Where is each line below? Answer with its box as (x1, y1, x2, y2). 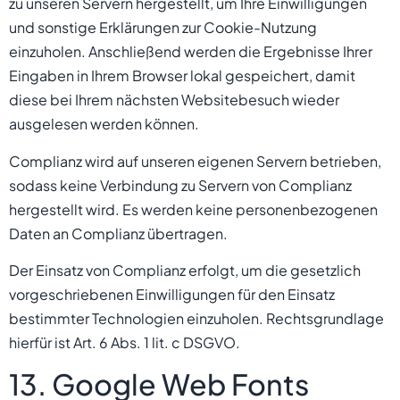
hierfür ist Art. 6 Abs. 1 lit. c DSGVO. (9, 333, 240, 353)
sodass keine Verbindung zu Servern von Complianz (9, 175, 352, 195)
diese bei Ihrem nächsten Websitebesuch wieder (9, 90, 339, 110)
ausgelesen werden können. (9, 114, 199, 134)
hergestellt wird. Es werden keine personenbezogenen (9, 199, 378, 219)
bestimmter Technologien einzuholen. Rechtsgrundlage (9, 309, 384, 329)
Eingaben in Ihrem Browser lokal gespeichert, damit (9, 66, 355, 86)
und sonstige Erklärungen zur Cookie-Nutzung (9, 18, 317, 37)
